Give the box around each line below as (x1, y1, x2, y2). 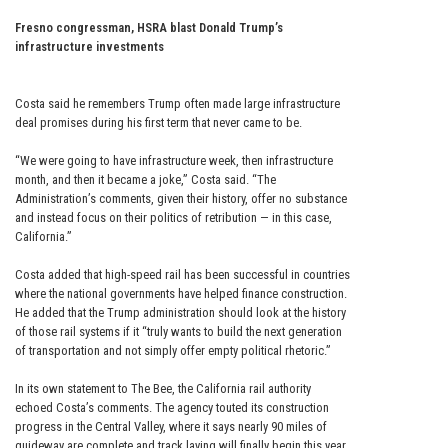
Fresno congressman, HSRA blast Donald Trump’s (15, 20, 283, 36)
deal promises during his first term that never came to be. (15, 115, 302, 131)
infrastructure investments (15, 39, 164, 55)
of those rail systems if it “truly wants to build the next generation (15, 324, 342, 340)
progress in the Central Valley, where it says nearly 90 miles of (15, 419, 327, 435)
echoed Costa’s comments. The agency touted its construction (15, 400, 329, 416)
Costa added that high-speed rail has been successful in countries (15, 267, 350, 283)
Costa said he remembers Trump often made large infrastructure (15, 96, 340, 112)
